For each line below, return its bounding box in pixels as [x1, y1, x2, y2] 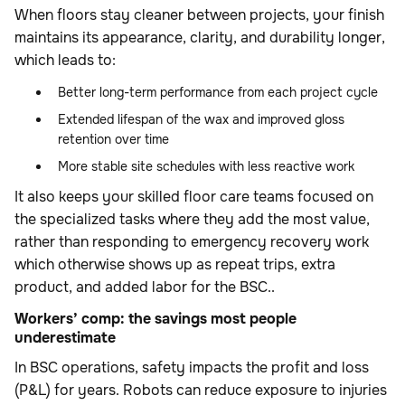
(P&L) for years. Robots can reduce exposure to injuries [14, 381, 387, 400]
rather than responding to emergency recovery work [14, 232, 369, 252]
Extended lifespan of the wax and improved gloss [58, 111, 344, 128]
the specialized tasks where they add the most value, [14, 210, 370, 230]
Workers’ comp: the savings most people [14, 309, 297, 329]
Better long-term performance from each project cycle [58, 84, 378, 101]
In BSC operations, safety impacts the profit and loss [14, 358, 369, 378]
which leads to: [14, 51, 116, 71]
